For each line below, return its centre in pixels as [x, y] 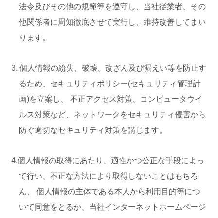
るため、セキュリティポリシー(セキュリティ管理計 [110, 83]
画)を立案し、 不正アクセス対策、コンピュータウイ [111, 99]
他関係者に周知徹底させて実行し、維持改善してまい [112, 22]
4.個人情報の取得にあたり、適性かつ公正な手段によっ [108, 160]
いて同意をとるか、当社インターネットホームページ [112, 207]
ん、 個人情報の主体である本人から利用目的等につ [109, 191]
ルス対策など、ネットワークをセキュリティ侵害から [112, 115]
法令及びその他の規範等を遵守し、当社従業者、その [112, 7]
